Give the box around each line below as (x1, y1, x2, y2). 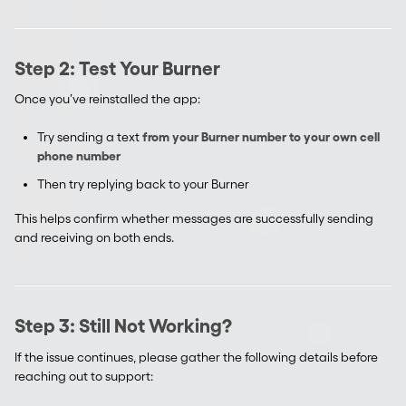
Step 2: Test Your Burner (14, 57, 220, 79)
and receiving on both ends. (14, 230, 174, 246)
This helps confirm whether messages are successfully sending (14, 211, 373, 227)
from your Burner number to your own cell (142, 130, 380, 145)
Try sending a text (37, 130, 142, 145)
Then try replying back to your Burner (37, 177, 249, 192)
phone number (37, 149, 121, 164)
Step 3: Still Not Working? (14, 315, 232, 337)
